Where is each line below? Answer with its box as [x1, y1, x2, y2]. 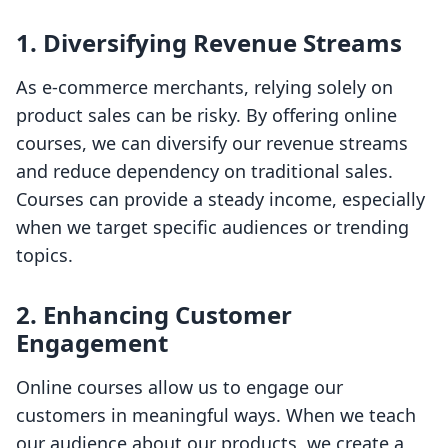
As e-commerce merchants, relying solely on [16, 75, 393, 100]
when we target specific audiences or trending [16, 215, 409, 240]
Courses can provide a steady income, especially [16, 187, 425, 212]
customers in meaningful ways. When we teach [16, 403, 416, 428]
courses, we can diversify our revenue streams [16, 131, 408, 156]
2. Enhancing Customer [16, 298, 292, 332]
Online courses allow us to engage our [16, 375, 343, 400]
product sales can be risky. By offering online [16, 103, 397, 128]
